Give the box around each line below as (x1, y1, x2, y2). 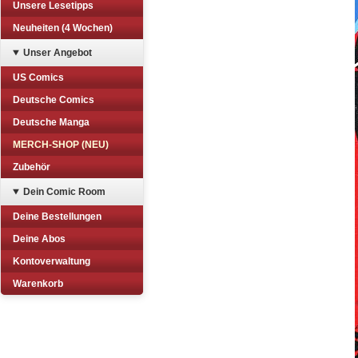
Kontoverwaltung (13, 256, 90, 267)
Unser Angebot (22, 47, 92, 58)
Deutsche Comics (13, 94, 94, 105)
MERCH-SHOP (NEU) (13, 139, 109, 150)
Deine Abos (13, 233, 66, 245)
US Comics (13, 72, 64, 83)
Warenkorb (13, 278, 63, 289)
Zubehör (13, 161, 50, 173)
